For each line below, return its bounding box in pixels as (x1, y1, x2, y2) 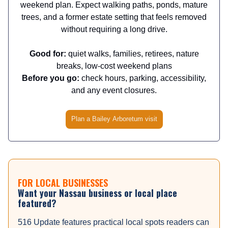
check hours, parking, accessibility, (79, 74, 206, 83)
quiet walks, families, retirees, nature (66, 49, 199, 59)
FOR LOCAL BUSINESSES (18, 176, 108, 190)
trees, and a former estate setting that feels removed (21, 13, 207, 22)
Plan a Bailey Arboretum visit (71, 115, 157, 123)
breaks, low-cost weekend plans (56, 62, 172, 71)
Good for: (29, 49, 66, 59)
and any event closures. (71, 86, 157, 95)
